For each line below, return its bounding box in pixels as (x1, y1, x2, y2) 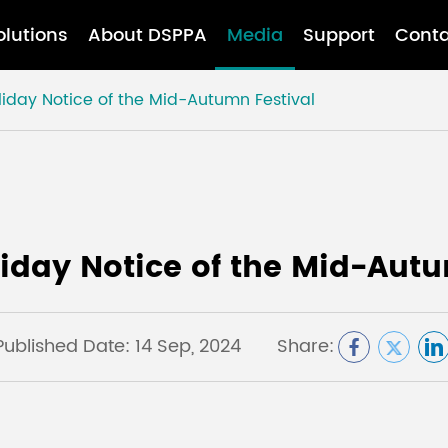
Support (302, 20, 375, 50)
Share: (277, 332, 334, 361)
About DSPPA (87, 20, 207, 50)
